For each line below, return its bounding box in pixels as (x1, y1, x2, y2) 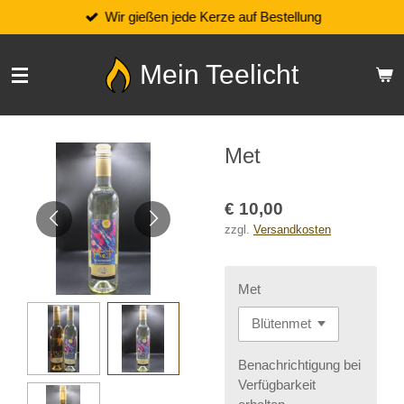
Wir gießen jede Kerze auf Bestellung (105, 8, 322, 24)
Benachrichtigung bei (238, 356, 361, 372)
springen (8, 50, 64, 65)
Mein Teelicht (140, 60, 298, 89)
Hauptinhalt (8, 30, 81, 45)
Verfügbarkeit (238, 376, 316, 392)
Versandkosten (253, 224, 331, 236)
